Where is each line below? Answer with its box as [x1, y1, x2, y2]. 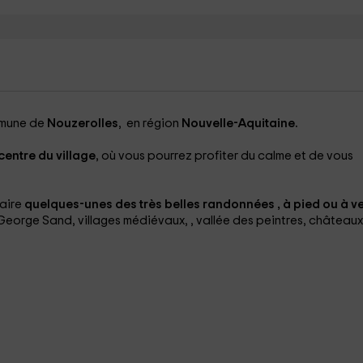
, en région [117, 117, 181, 130]
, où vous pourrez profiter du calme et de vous [95, 150, 353, 162]
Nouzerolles [46, 117, 118, 130]
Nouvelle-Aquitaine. [181, 117, 298, 130]
